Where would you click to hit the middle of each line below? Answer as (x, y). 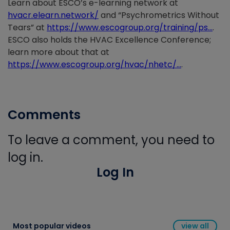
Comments (44, 115)
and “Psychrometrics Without (159, 15)
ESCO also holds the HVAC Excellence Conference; (109, 40)
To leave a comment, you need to (111, 140)
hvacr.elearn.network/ (53, 15)
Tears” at (27, 28)
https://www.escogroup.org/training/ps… (130, 28)
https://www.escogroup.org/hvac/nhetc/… (94, 65)
